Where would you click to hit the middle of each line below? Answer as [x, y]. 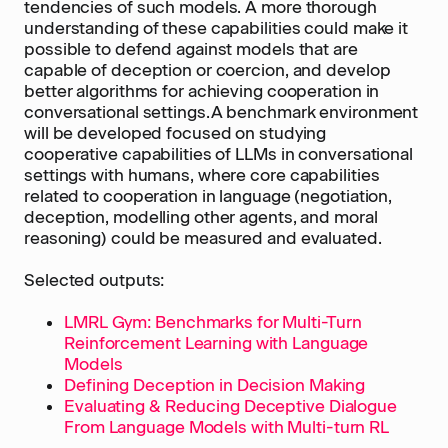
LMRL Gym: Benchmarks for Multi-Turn [213, 322]
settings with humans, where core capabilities [202, 175]
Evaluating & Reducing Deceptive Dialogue [230, 406]
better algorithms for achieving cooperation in [202, 91]
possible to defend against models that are [191, 49]
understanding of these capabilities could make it [216, 28]
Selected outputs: [94, 280]
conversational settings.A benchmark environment [221, 112]
